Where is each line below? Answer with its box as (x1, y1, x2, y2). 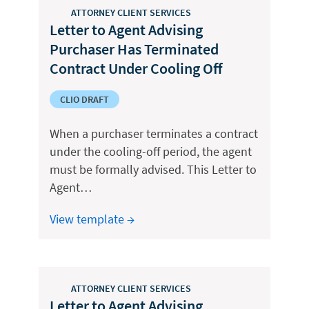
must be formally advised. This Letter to (50, 161, 257, 177)
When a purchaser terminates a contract (50, 126, 258, 141)
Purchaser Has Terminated (50, 39, 219, 59)
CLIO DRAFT (60, 93, 109, 106)
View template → (50, 211, 134, 227)
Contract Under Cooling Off (50, 59, 223, 78)
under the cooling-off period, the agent (50, 143, 252, 159)
